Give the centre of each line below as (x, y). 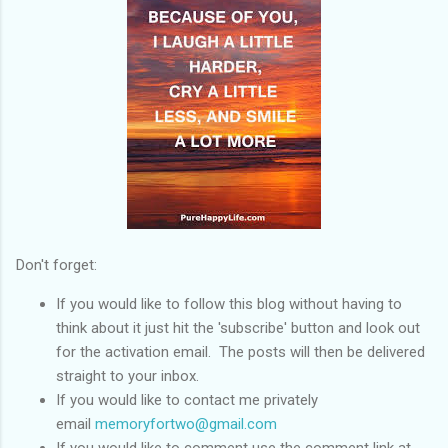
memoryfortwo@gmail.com (186, 423)
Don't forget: (56, 264)
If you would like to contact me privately (187, 399)
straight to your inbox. (127, 375)
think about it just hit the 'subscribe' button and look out (238, 327)
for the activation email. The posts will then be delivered (240, 351)
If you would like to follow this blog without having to (229, 303)
